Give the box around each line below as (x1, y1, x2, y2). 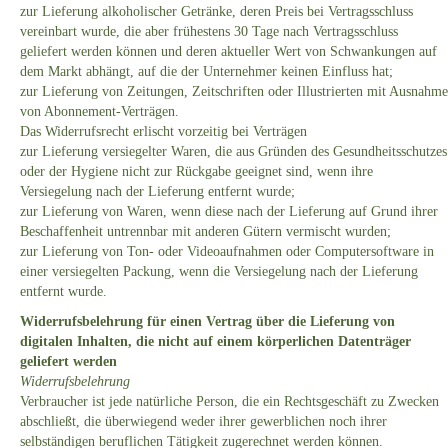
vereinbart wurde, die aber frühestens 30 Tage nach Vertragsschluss (20, 24, 398, 40)
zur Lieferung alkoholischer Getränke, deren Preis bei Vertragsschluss (20, 4, 413, 20)
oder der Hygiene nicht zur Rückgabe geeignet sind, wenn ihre (20, 164, 373, 180)
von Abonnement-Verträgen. (20, 104, 179, 120)
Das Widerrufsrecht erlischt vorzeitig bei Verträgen (20, 124, 307, 140)
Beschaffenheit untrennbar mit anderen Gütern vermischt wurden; (20, 224, 391, 240)
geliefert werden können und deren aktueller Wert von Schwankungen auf (20, 44, 437, 60)
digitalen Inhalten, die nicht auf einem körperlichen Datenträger (20, 334, 411, 350)
